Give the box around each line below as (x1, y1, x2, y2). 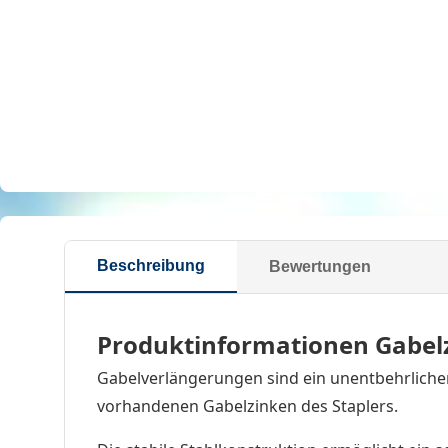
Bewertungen (269, 257, 371, 275)
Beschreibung (97, 256, 205, 274)
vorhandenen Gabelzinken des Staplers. (97, 394, 398, 417)
